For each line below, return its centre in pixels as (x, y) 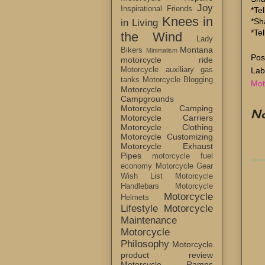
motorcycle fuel (182, 156)
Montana (196, 50)
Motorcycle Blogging (178, 80)
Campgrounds (147, 99)
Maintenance (149, 221)
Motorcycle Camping (167, 109)
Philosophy (145, 244)
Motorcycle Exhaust (167, 146)
